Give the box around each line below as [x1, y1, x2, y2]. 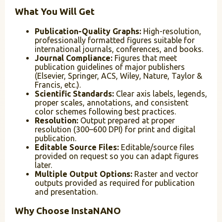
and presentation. [35, 187, 98, 197]
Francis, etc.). [35, 80, 81, 90]
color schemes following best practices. [35, 107, 176, 116]
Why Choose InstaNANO [15, 205, 121, 216]
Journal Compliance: [35, 54, 112, 63]
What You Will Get [15, 6, 95, 17]
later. [35, 161, 52, 170]
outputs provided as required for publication [35, 178, 195, 188]
